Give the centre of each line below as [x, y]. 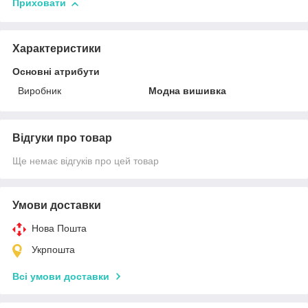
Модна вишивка [188, 90]
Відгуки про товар [62, 137]
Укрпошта [53, 249]
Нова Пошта [59, 228]
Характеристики [57, 48]
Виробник [40, 90]
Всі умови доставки [61, 276]
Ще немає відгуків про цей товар [86, 161]
